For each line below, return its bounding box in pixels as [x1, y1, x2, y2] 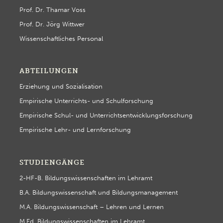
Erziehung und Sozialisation [19, 83, 103, 91]
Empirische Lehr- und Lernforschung [19, 126, 131, 134]
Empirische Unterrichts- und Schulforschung [19, 97, 153, 105]
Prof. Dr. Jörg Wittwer [19, 20, 85, 28]
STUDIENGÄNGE [19, 158, 85, 167]
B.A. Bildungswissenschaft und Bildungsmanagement [19, 188, 178, 196]
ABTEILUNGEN [19, 67, 79, 76]
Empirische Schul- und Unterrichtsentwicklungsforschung [19, 111, 193, 119]
